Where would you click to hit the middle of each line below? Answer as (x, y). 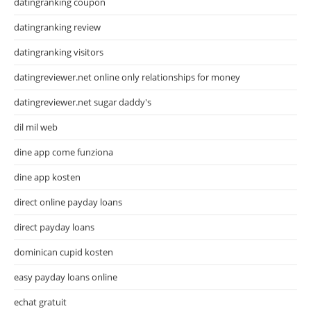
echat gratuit (40, 302)
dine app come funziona (64, 152)
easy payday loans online (66, 277)
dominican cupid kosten (64, 252)
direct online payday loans (68, 202)
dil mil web (36, 127)
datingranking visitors (59, 52)
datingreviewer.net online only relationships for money (127, 77)
